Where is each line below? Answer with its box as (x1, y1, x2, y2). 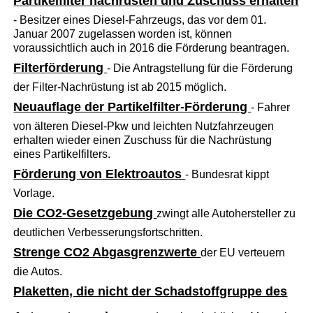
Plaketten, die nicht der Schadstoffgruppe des (13, 284, 288, 298)
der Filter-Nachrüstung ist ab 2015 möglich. (13, 80, 227, 93)
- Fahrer (251, 101, 291, 113)
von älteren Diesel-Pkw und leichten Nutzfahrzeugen (13, 119, 275, 132)
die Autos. (13, 265, 63, 277)
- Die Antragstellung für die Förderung (107, 61, 293, 74)
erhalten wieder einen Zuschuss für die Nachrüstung (13, 133, 272, 146)
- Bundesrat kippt (185, 168, 270, 180)
